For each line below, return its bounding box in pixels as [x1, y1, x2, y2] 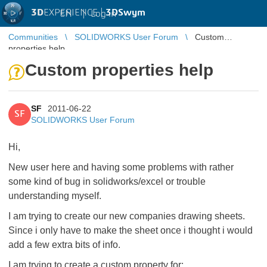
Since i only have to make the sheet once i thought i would [8, 225, 253, 235]
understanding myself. [8, 191, 101, 201]
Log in [91, 8, 116, 18]
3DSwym [105, 8, 145, 17]
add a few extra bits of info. [8, 240, 120, 250]
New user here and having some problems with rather [8, 162, 234, 172]
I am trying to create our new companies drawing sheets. [8, 211, 245, 221]
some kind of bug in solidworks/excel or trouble [8, 176, 206, 187]
